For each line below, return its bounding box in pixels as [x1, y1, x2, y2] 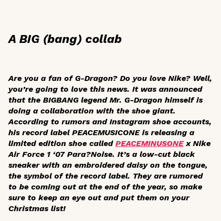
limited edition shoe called [8, 139, 115, 148]
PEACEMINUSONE [115, 139, 184, 148]
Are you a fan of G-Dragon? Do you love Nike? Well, [8, 74, 212, 83]
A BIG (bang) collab [8, 32, 122, 46]
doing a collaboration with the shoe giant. [8, 106, 176, 116]
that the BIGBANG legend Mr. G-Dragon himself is [8, 95, 203, 105]
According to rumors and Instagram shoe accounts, [8, 117, 212, 127]
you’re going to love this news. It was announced [8, 84, 202, 94]
